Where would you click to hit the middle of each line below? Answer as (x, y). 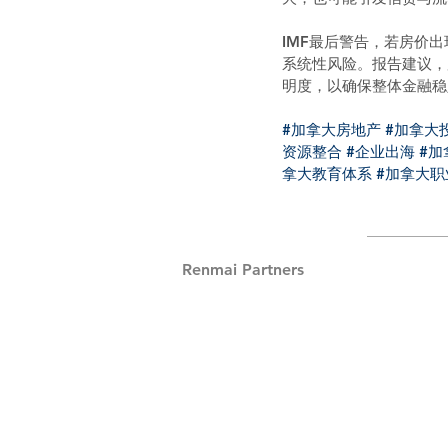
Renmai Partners (243, 269)
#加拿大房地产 (331, 129)
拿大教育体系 (327, 173)
